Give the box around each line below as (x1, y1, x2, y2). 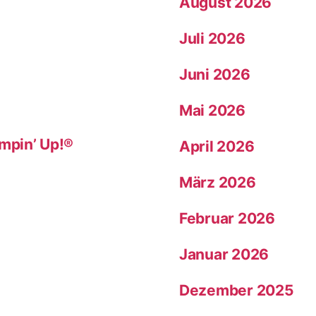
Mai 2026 (179, 102, 245, 120)
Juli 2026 (179, 30, 245, 48)
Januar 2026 (179, 245, 269, 264)
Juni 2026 (179, 66, 250, 84)
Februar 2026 (179, 209, 275, 228)
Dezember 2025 (179, 281, 294, 300)
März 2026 (179, 174, 256, 192)
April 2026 (179, 138, 255, 156)
